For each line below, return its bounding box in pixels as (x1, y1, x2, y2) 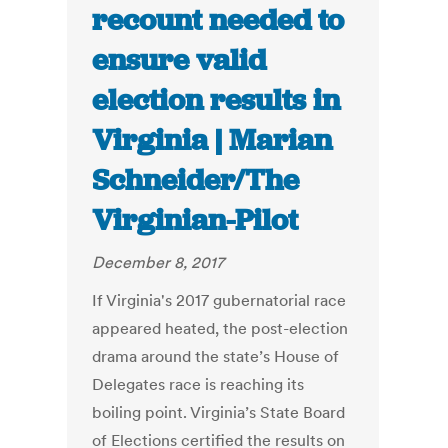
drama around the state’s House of (92, 346, 340, 367)
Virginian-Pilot (92, 201, 299, 240)
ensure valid (92, 41, 267, 80)
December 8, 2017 (92, 252, 225, 273)
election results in (92, 81, 341, 120)
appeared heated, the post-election (92, 318, 349, 339)
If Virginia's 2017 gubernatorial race (92, 290, 347, 311)
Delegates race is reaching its (92, 374, 305, 395)
